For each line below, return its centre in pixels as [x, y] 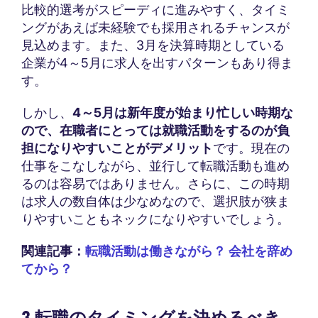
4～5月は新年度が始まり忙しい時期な [183, 113]
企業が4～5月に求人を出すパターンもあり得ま [157, 63]
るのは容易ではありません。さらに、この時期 [155, 184]
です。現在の [251, 148]
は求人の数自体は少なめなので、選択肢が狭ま [155, 202]
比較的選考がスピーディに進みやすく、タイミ [155, 10]
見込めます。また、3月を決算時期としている [153, 45]
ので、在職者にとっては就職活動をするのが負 [155, 131]
